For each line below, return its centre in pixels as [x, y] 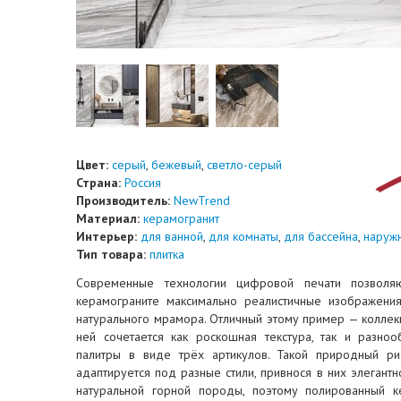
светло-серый [244, 165]
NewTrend [202, 200]
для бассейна [321, 236]
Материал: [108, 218]
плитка [167, 254]
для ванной [172, 236]
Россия [143, 183]
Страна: [98, 183]
